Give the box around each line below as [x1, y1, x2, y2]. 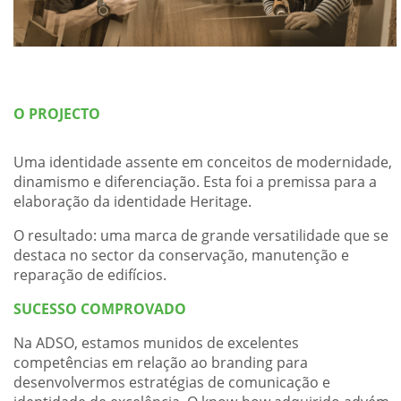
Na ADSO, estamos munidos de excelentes [13, 333, 300, 353]
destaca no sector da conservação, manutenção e [13, 245, 350, 265]
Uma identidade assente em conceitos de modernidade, [13, 152, 393, 172]
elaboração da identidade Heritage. [13, 192, 252, 211]
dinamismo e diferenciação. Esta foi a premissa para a [13, 172, 378, 192]
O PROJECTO [13, 104, 101, 124]
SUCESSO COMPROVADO [13, 299, 187, 319]
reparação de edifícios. [13, 265, 167, 285]
